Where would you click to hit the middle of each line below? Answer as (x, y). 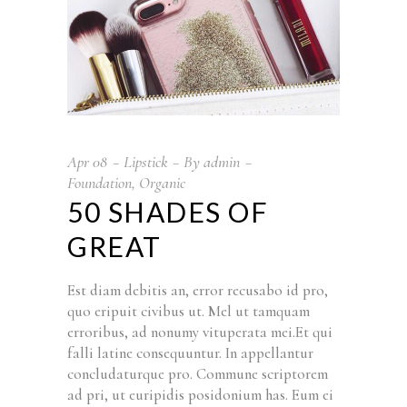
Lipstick (145, 161)
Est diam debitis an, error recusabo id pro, (198, 290)
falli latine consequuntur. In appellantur (190, 352)
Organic (162, 182)
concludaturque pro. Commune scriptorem (198, 373)
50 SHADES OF (168, 211)
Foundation (99, 182)
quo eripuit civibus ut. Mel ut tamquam (189, 311)
